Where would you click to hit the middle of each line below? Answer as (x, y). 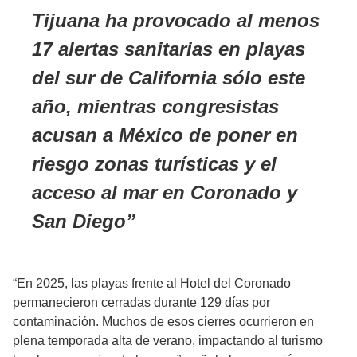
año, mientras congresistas (155, 107)
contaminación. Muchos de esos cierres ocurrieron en (163, 322)
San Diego (79, 222)
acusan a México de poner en (165, 135)
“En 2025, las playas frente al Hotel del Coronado (152, 284)
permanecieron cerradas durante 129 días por (141, 303)
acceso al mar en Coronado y (165, 193)
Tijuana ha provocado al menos (176, 21)
